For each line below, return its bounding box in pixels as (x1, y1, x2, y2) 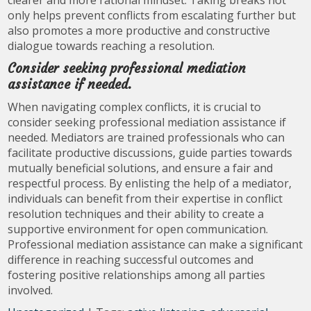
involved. (8, 283, 53, 298)
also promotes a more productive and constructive (8, 23, 271, 38)
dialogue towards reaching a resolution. (8, 38, 215, 53)
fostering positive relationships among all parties (8, 267, 266, 283)
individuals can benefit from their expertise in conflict (8, 191, 283, 206)
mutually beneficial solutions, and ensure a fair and (8, 160, 274, 176)
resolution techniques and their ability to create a (8, 206, 264, 221)
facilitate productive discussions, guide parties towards (8, 145, 293, 160)
